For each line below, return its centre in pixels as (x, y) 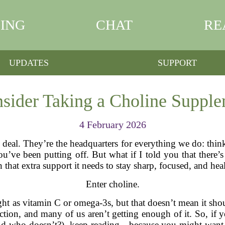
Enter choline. (113, 184)
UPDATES (29, 63)
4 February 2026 (113, 125)
